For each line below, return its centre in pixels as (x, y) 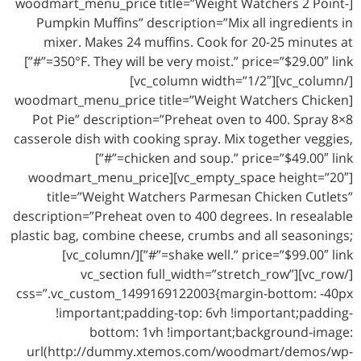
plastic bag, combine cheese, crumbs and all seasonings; (182, 236)
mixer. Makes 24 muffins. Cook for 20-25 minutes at (198, 42)
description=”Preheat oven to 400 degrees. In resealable (183, 216)
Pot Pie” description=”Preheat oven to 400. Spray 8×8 (193, 120)
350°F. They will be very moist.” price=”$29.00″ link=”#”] (39, 62)
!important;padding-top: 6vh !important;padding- (204, 313)
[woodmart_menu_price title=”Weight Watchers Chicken (182, 100)
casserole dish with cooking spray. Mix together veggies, (183, 139)
